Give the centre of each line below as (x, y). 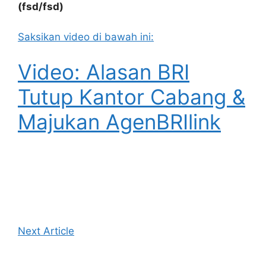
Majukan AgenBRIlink (119, 122)
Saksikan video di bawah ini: (86, 37)
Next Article (46, 231)
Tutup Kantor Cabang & (132, 97)
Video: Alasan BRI (104, 72)
